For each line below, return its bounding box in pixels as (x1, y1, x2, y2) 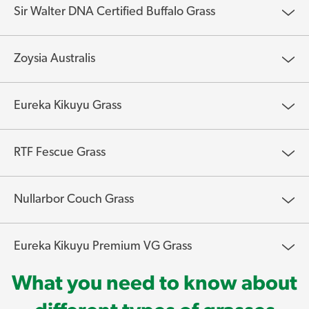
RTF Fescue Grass (14, 146, 106, 159)
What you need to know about (12, 272, 297, 294)
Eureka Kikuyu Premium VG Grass (14, 239, 192, 252)
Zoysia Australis (14, 52, 95, 65)
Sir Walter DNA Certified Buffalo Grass (14, 5, 215, 18)
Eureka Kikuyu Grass (14, 99, 121, 112)
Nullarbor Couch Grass (14, 192, 134, 206)
